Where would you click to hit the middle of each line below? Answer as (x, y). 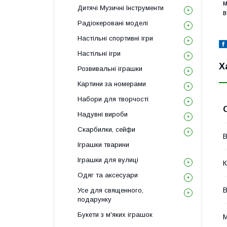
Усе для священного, (110, 190)
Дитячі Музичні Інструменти (121, 8)
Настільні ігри (99, 53)
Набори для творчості (113, 99)
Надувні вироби (103, 114)
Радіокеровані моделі (113, 23)
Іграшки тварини (103, 145)
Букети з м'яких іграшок (115, 215)
